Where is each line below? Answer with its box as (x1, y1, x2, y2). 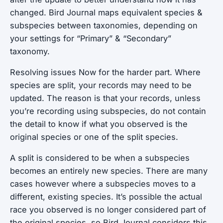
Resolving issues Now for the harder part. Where (10, 67, 201, 77)
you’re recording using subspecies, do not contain (10, 106, 206, 116)
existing (48, 192, 78, 202)
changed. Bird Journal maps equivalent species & (10, 7, 203, 17)
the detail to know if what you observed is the (10, 119, 188, 129)
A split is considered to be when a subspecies (10, 153, 190, 163)
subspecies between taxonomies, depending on (10, 20, 198, 30)
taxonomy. (10, 46, 50, 56)
